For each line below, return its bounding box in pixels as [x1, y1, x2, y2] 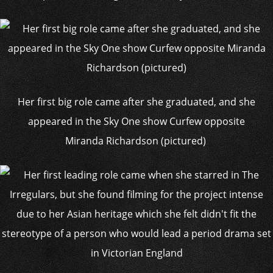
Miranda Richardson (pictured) [65, 134, 208, 147]
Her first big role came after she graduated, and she [18, 95, 255, 108]
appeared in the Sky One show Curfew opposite [28, 115, 245, 128]
